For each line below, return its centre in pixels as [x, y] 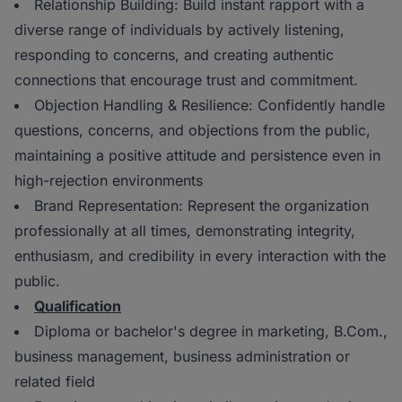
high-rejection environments [109, 181]
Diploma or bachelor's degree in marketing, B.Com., [211, 332]
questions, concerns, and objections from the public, [192, 131]
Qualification [78, 306]
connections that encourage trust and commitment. [186, 80]
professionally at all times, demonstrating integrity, [185, 231]
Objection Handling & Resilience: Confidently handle [210, 105]
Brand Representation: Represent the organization [201, 206]
